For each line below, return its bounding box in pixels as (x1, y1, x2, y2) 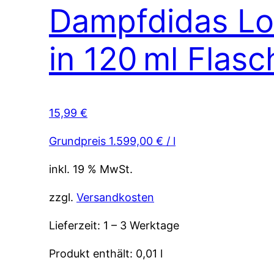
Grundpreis (49, 134, 109, 147)
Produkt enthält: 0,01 (49, 246, 160, 260)
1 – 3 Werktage (103, 218, 179, 232)
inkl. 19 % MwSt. (49, 162, 133, 176)
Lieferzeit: (49, 218, 103, 232)
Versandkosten (76, 190, 154, 204)
